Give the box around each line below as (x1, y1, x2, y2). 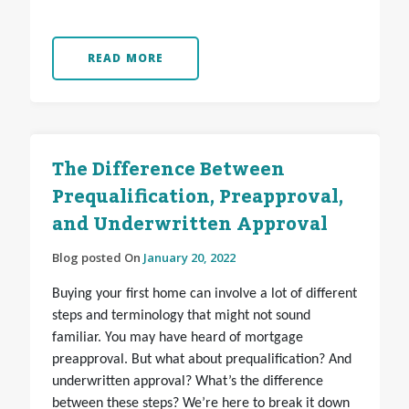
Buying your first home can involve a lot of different (51, 287, 357, 302)
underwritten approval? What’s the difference (51, 374, 323, 390)
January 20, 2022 (142, 249, 236, 267)
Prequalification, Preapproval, (51, 179, 343, 216)
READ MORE (87, 50, 164, 67)
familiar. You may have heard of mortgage (51, 330, 303, 346)
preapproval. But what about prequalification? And (51, 352, 351, 368)
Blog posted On (51, 249, 143, 267)
